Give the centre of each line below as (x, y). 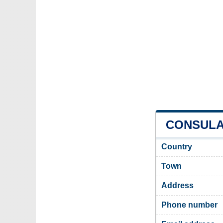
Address (177, 185)
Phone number (189, 205)
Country (177, 146)
